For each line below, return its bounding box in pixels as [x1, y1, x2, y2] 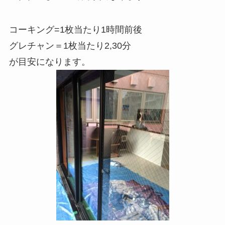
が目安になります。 [9, 57, 90, 67]
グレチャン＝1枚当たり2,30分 [9, 41, 131, 51]
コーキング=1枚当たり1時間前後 [9, 25, 142, 35]
